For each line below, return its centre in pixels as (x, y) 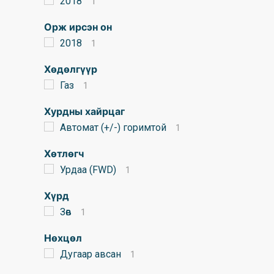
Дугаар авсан (91, 254)
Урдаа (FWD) (88, 170)
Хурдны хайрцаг (84, 111)
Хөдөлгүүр (71, 69)
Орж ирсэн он (78, 27)
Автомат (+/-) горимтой (113, 128)
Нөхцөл (63, 238)
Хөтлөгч (64, 154)
